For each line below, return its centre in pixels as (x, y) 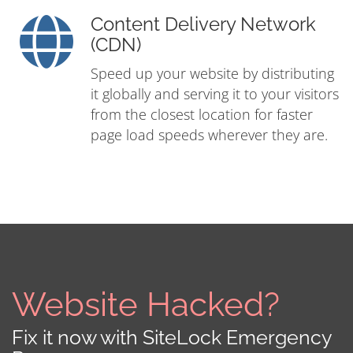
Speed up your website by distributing (212, 74)
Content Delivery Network (203, 25)
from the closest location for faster (202, 115)
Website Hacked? (146, 305)
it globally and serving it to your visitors (215, 94)
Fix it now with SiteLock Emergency (172, 338)
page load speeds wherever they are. (209, 135)
